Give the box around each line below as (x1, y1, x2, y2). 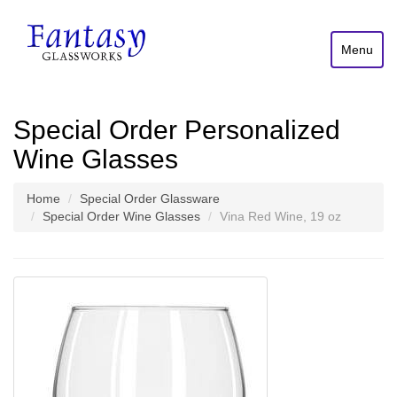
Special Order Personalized (13, 114, 340, 144)
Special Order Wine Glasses (43, 208, 200, 223)
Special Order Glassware (80, 191, 220, 206)
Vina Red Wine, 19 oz (220, 208, 341, 223)
